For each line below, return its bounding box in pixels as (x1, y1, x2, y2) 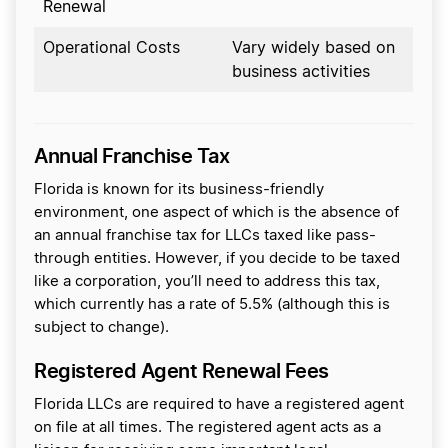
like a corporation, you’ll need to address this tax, (34, 274, 380, 289)
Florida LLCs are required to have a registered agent (34, 397, 404, 412)
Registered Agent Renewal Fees (34, 359, 329, 383)
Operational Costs (43, 40, 180, 56)
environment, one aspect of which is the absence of (34, 205, 399, 220)
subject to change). (34, 320, 169, 335)
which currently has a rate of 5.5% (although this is (34, 297, 390, 312)
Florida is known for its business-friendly (34, 182, 324, 197)
